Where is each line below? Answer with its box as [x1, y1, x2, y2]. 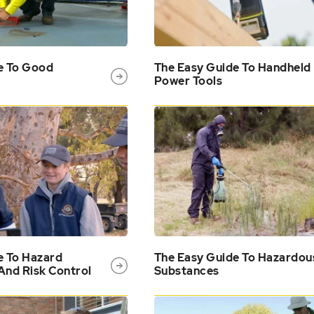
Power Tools [153, 74, 223, 89]
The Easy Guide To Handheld [153, 60, 311, 76]
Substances [153, 263, 219, 278]
